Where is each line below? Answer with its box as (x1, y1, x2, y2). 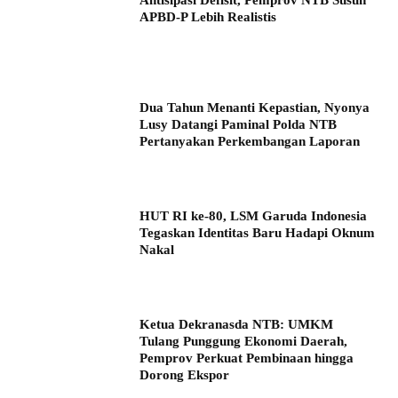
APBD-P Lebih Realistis (139, 9, 277, 24)
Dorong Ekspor (139, 367, 230, 382)
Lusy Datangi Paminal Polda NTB (139, 117, 338, 132)
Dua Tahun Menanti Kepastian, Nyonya (139, 100, 370, 115)
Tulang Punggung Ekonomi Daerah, (139, 333, 348, 348)
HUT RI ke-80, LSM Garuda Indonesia (139, 208, 368, 223)
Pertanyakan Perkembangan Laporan (139, 134, 361, 149)
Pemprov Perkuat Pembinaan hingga (139, 350, 354, 365)
